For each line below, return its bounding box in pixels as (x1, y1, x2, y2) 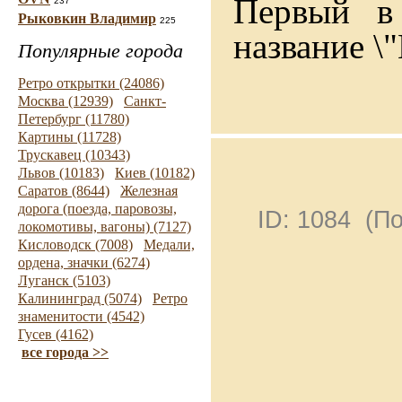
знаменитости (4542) (18, 309, 144, 324)
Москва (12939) (18, 93, 113, 109)
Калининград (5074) (18, 291, 142, 306)
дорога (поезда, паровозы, (18, 201, 177, 216)
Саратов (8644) (18, 183, 109, 198)
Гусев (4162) (18, 327, 93, 342)
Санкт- (124, 93, 166, 109)
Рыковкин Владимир (18, 11, 156, 26)
